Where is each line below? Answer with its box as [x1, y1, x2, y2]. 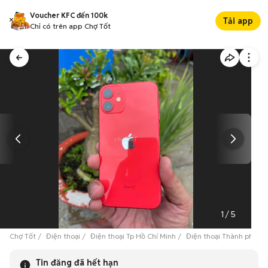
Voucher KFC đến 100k [30, 11, 108, 20]
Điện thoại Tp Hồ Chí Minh [90, 232, 176, 240]
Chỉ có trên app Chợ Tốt [30, 22, 111, 31]
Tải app [223, 16, 253, 26]
